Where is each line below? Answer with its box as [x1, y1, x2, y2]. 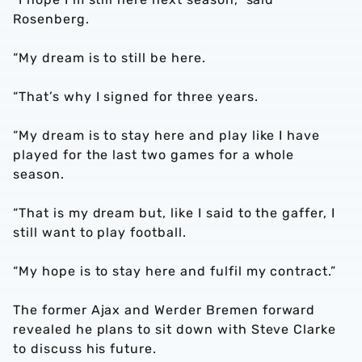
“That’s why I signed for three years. [13, 89, 259, 104]
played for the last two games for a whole [13, 147, 295, 162]
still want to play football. [13, 225, 191, 240]
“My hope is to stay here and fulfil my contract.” [13, 263, 337, 279]
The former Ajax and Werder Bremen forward [13, 302, 316, 318]
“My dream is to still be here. [13, 50, 210, 65]
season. [13, 166, 65, 182]
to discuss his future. [13, 341, 158, 356]
